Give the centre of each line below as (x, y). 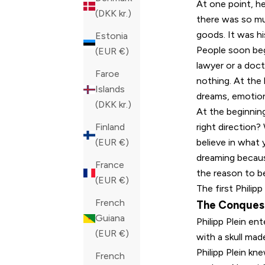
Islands (110, 89)
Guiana (110, 218)
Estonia (112, 36)
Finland (110, 127)
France (110, 165)
